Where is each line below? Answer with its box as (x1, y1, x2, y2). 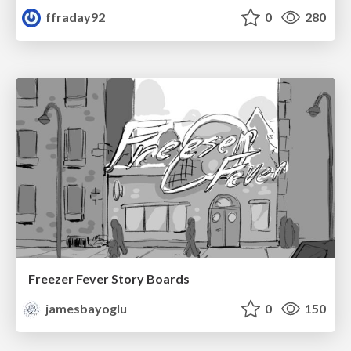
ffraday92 (43, 9, 106, 24)
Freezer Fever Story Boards (28, 271, 190, 287)
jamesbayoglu (43, 301, 128, 317)
